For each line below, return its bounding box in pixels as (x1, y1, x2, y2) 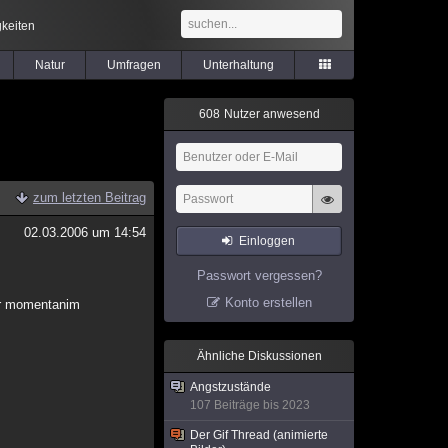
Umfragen (106, 58, 161, 72)
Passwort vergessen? (196, 268, 322, 283)
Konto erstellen (224, 295, 312, 310)
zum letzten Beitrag (33, 190, 146, 205)
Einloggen (239, 234, 296, 248)
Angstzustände (190, 380, 271, 394)
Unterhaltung (202, 58, 274, 72)
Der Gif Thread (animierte (190, 428, 328, 442)
